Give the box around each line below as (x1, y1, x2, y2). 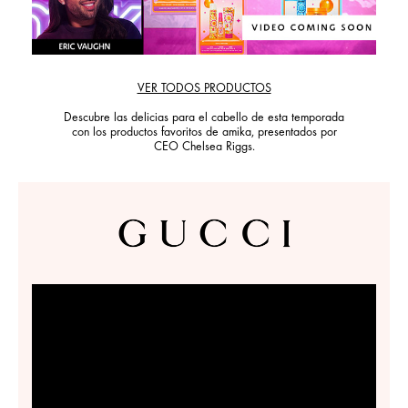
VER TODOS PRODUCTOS (137, 83, 271, 97)
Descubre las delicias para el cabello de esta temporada (64, 112, 344, 126)
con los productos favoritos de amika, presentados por (71, 127, 337, 140)
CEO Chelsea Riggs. (153, 141, 255, 155)
